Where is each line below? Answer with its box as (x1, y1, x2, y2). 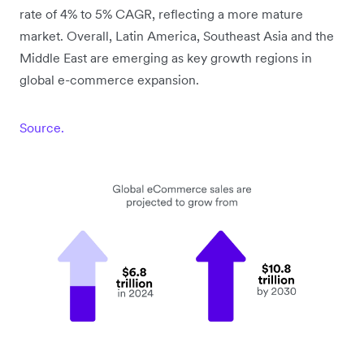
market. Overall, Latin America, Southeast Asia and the (19, 28, 334, 45)
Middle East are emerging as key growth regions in (19, 50, 312, 67)
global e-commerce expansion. (19, 71, 199, 89)
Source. (19, 119, 64, 136)
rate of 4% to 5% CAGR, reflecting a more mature (19, 6, 303, 23)
